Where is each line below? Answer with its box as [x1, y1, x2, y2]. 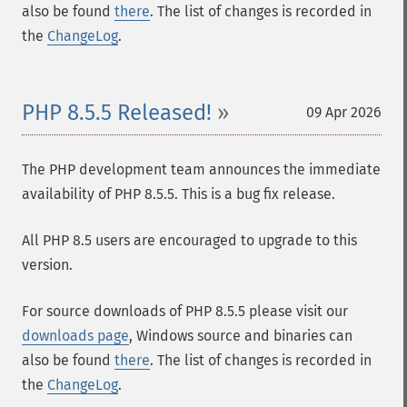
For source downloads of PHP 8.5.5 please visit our [22, 303, 348, 320]
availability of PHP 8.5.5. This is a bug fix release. [22, 185, 335, 203]
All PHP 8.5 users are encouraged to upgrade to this [22, 232, 357, 249]
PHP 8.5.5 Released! [22, 100, 212, 125]
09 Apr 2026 [306, 104, 382, 121]
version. [22, 256, 73, 273]
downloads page [22, 327, 129, 344]
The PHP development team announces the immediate [22, 161, 381, 178]
